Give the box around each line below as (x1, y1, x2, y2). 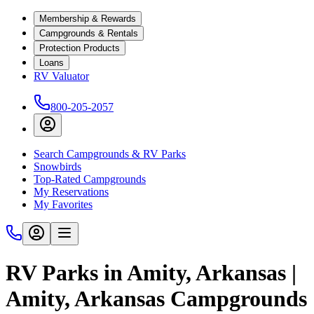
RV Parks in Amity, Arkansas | (6, 260, 296, 286)
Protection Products (39, 43, 120, 53)
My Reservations (34, 186, 109, 198)
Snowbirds (34, 161, 81, 172)
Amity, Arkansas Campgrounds (6, 286, 307, 312)
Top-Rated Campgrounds (34, 173, 146, 185)
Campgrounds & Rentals (39, 28, 138, 39)
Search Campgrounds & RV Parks (34, 148, 186, 160)
